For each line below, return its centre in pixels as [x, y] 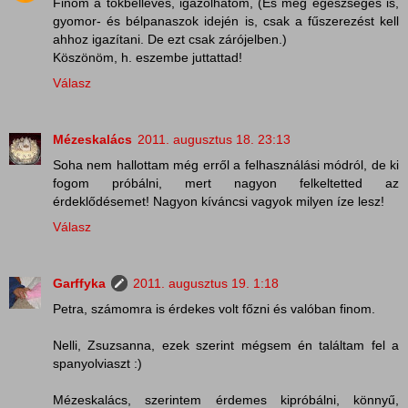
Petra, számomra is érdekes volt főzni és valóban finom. [214, 308]
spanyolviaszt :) [97, 363]
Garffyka [79, 283]
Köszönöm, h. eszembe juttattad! [148, 57]
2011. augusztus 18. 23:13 [214, 139]
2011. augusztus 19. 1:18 [206, 283]
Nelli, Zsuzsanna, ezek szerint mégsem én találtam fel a [226, 345]
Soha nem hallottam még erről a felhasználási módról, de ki [226, 164]
